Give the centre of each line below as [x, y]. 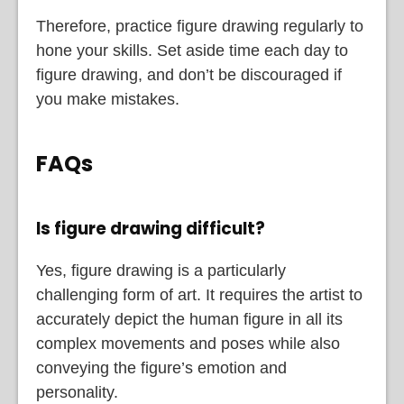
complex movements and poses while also [188, 343]
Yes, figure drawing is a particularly [161, 270]
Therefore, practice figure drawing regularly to [200, 27]
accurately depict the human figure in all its [189, 319]
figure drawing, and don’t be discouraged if [189, 75]
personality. [77, 392]
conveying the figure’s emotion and [161, 367]
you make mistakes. [108, 100]
